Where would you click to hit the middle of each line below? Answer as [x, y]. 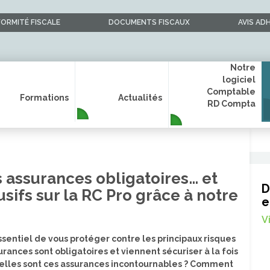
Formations [44, 98]
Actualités [140, 98]
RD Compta [231, 104]
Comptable [231, 92]
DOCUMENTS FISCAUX [149, 22]
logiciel [239, 80]
